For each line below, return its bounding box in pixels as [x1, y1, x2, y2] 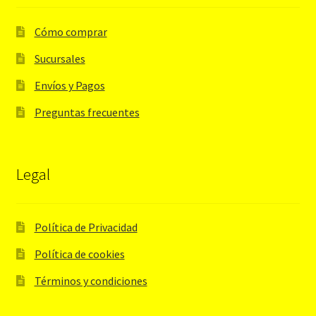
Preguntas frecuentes [34, 104, 140, 119]
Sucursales [34, 51, 85, 66]
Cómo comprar [34, 24, 107, 39]
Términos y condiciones [34, 274, 147, 288]
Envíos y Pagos [34, 78, 105, 92]
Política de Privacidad [34, 220, 138, 235]
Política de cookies [34, 247, 125, 262]
